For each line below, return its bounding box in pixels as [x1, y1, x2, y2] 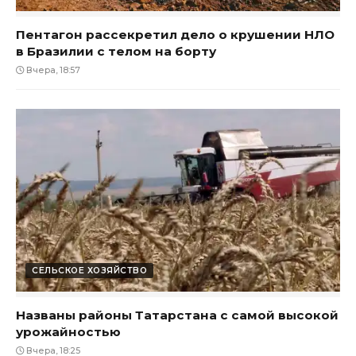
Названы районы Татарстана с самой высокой [16, 307, 339, 323]
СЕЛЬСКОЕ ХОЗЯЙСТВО [32, 265, 147, 276]
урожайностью [16, 323, 121, 339]
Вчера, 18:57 [24, 65, 80, 76]
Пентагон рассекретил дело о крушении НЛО [16, 27, 335, 43]
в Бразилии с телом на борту [16, 44, 216, 60]
